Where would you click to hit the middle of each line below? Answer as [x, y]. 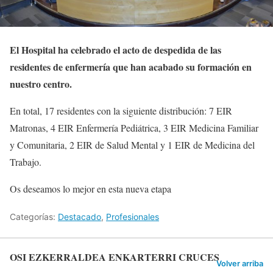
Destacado [80, 217]
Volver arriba [240, 263]
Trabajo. [26, 162]
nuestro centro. [42, 84]
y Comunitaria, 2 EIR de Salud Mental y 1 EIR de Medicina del [132, 145]
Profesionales [133, 217]
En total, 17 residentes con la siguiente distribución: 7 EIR [121, 111]
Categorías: [34, 217]
